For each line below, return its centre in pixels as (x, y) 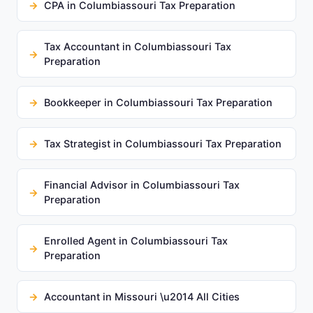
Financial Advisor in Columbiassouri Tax (142, 185)
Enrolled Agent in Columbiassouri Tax (136, 241)
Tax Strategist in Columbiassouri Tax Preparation (163, 144)
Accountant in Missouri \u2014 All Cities (142, 297)
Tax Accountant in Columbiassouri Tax (138, 46)
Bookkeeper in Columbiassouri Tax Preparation (158, 102)
